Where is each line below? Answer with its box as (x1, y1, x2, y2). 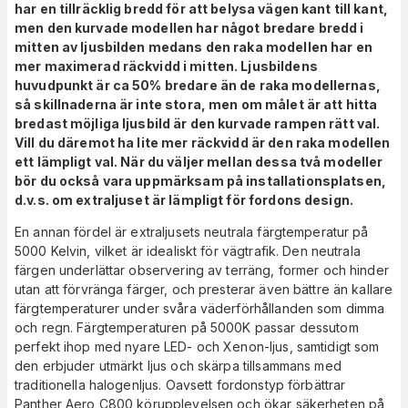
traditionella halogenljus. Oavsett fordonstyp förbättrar (15, 377, 346, 393)
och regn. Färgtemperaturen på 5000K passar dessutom (15, 320, 359, 336)
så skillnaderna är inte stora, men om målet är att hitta (15, 97, 378, 113)
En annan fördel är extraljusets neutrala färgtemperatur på (15, 224, 369, 240)
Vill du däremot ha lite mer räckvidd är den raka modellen (15, 135, 391, 151)
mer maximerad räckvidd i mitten (15, 58, 235, 75)
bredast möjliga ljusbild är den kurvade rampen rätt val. (15, 116, 381, 132)
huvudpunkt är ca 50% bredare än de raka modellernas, (15, 77, 381, 94)
